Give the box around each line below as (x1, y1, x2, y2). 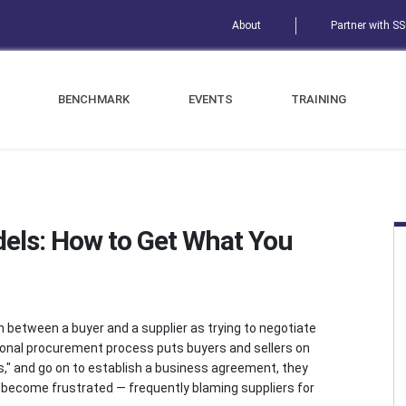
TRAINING (291, 92, 347, 106)
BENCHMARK (57, 92, 130, 106)
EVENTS (188, 92, 233, 106)
